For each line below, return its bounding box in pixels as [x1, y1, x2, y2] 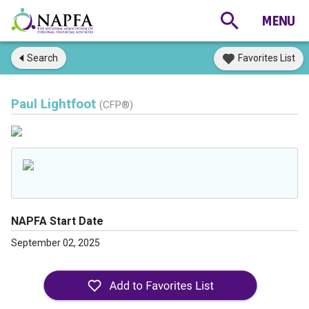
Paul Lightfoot [11, 96, 99, 112]
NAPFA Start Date [11, 215, 103, 228]
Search [27, 52, 58, 63]
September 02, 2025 [11, 237, 100, 248]
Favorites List [238, 52, 295, 63]
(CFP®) [99, 99, 133, 111]
